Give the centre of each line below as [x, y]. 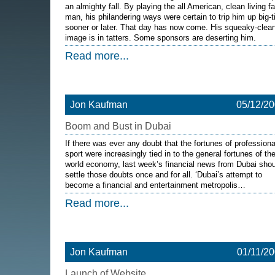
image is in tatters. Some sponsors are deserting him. [161, 38]
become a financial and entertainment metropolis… [155, 185]
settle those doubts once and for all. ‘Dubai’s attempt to [164, 175]
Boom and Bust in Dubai [118, 126]
